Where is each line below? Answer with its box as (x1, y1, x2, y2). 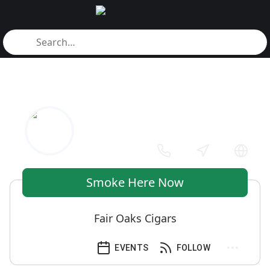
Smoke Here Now (86, 174, 184, 190)
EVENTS (115, 243, 149, 253)
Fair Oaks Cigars (93, 211, 177, 225)
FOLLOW (176, 243, 210, 253)
